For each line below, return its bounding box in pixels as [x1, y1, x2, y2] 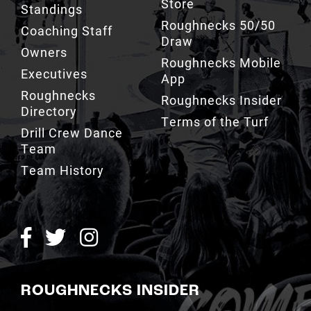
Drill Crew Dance [20, 93, 123, 110]
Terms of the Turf [160, 82, 269, 99]
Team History [20, 131, 104, 148]
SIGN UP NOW [119, 296, 192, 307]
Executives [20, 34, 87, 51]
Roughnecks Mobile [160, 23, 281, 40]
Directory [20, 72, 77, 89]
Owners [20, 12, 67, 30]
